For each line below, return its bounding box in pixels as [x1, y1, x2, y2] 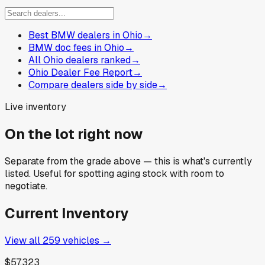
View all [5, 234, 43, 247]
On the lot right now [5, 124, 143, 143]
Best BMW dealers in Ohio [28, 29, 143, 42]
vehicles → [60, 234, 111, 247]
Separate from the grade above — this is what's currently [5, 154, 252, 167]
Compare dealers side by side [28, 79, 157, 92]
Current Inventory [5, 203, 128, 222]
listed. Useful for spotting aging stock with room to [5, 167, 224, 180]
